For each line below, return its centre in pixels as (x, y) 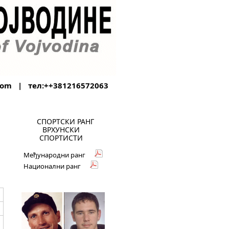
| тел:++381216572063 (60, 85)
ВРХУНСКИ (61, 130)
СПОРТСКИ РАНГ (65, 121)
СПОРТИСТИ (61, 138)
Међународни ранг (54, 155)
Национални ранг (52, 166)
